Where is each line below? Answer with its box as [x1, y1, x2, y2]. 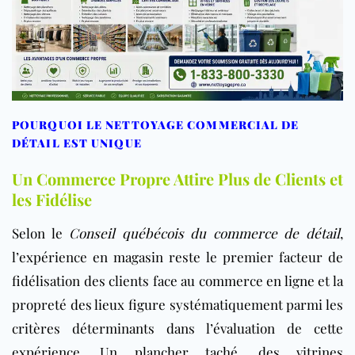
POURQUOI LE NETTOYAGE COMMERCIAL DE [12, 117, 300, 133]
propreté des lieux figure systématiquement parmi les [12, 296, 343, 314]
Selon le [12, 224, 70, 242]
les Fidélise [12, 189, 92, 211]
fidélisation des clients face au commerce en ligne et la [12, 272, 343, 290]
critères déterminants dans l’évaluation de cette [12, 319, 343, 338]
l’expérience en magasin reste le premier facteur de [12, 248, 343, 266]
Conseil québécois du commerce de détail [69, 224, 341, 242]
